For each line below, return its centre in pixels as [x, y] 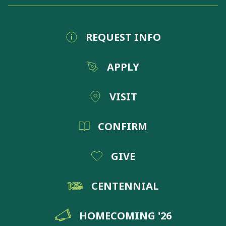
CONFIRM [123, 127]
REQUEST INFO [123, 37]
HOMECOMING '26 [125, 216]
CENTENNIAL [125, 186]
